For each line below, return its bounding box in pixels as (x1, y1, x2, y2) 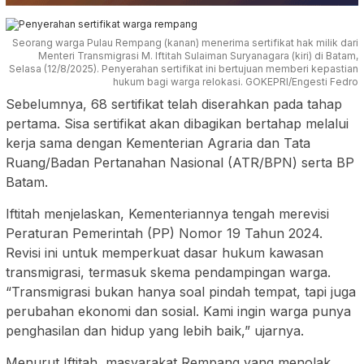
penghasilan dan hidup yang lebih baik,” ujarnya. (6, 323, 304, 340)
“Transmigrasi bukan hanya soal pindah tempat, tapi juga (6, 284, 356, 301)
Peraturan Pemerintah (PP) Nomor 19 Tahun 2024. (6, 225, 323, 242)
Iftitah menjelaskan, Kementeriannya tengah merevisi (6, 206, 329, 223)
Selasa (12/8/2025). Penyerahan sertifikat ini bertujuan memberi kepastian (9, 63, 358, 76)
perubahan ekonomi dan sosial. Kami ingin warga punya (6, 303, 351, 320)
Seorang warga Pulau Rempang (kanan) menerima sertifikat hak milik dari (12, 37, 358, 50)
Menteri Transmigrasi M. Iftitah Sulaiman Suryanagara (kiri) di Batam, (38, 50, 358, 63)
